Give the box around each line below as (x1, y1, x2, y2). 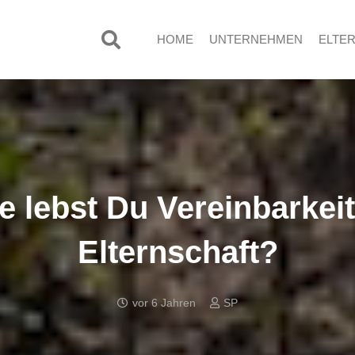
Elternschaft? (77, 235, 278, 270)
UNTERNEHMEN (208, 32, 303, 46)
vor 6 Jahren (132, 297, 196, 310)
